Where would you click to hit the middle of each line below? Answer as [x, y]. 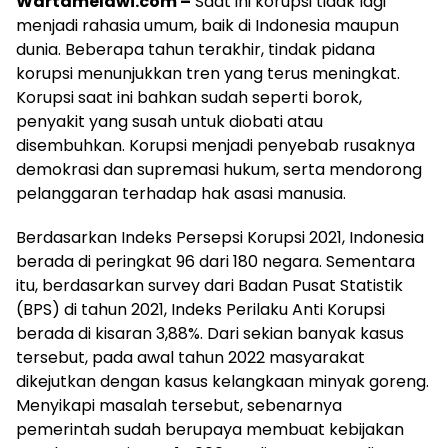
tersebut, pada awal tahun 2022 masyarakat [190, 357]
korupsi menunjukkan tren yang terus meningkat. [208, 73]
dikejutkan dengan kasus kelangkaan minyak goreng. [222, 381]
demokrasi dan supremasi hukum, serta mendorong [219, 169]
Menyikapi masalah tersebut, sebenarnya [179, 405]
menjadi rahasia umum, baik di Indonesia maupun [207, 25]
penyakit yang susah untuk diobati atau [169, 121]
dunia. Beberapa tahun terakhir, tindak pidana [195, 49]
